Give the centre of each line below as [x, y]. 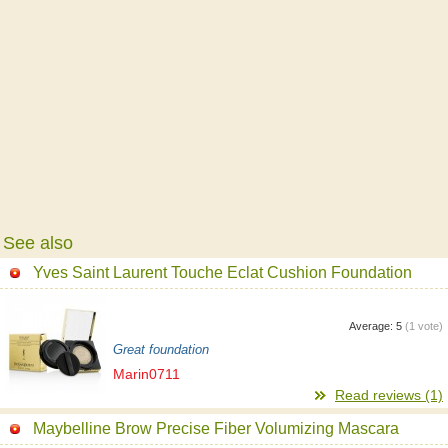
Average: [372, 325]
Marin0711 [146, 373]
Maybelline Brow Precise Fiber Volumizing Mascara [216, 428]
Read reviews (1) [389, 394]
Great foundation [161, 349]
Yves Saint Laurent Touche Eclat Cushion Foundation [222, 272]
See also [38, 242]
